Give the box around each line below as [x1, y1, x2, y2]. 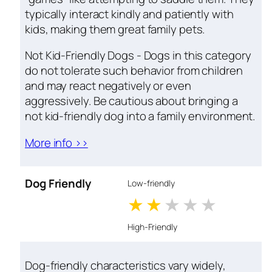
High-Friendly [127, 221, 177, 233]
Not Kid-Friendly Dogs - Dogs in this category [25, 47, 251, 64]
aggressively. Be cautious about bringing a [25, 93, 238, 109]
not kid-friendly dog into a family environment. [25, 108, 256, 124]
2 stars [165, 192, 222, 217]
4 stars [202, 192, 259, 217]
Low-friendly [127, 177, 175, 189]
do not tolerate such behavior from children [25, 63, 243, 79]
